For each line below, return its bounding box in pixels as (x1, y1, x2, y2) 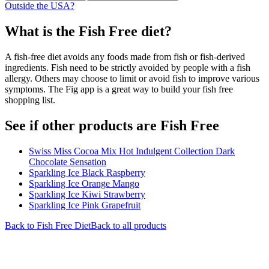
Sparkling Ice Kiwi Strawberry (29, 189, 145, 199)
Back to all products (91, 220, 166, 231)
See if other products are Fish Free (5, 117, 219, 133)
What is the (5, 23, 79, 39)
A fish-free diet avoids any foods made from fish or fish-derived (5, 51, 245, 62)
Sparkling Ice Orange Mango (29, 178, 139, 189)
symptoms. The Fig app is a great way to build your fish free (5, 83, 233, 94)
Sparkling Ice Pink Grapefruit (29, 199, 141, 210)
